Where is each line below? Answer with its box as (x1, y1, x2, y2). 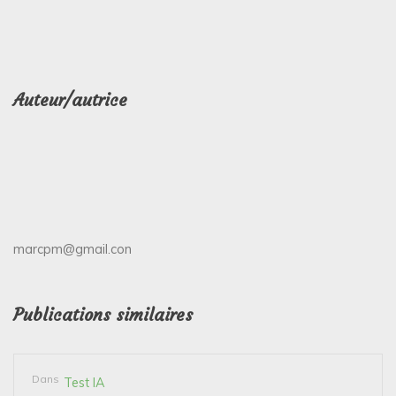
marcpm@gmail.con (13, 241, 132, 258)
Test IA (64, 375, 105, 392)
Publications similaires (13, 304, 193, 326)
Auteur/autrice (13, 89, 127, 111)
